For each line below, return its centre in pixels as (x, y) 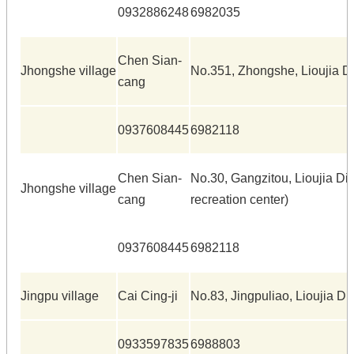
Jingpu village (60, 296)
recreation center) (239, 199)
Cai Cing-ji (148, 296)
